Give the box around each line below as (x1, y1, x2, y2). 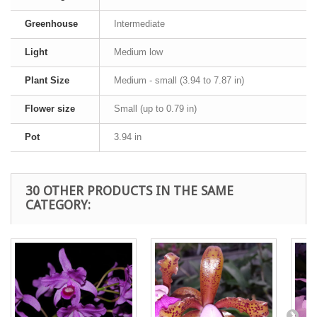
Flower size (25, 103, 75, 114)
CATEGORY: (25, 197, 91, 212)
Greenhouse (25, 18, 78, 29)
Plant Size (25, 75, 69, 86)
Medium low (114, 47, 163, 57)
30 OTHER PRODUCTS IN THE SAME (25, 183, 234, 198)
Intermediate (114, 18, 165, 29)
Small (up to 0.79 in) (114, 103, 197, 114)
